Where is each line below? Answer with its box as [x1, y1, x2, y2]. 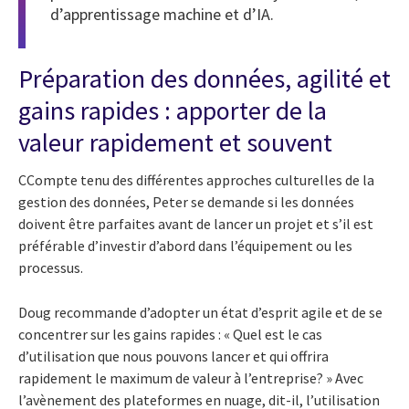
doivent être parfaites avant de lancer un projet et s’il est [18, 215, 373, 234]
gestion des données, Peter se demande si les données [18, 193, 354, 212]
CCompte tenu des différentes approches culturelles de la [18, 171, 374, 190]
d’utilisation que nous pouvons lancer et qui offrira [18, 347, 329, 366]
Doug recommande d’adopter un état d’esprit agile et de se [18, 303, 383, 322]
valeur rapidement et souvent [18, 126, 332, 160]
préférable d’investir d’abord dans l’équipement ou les [18, 236, 352, 256]
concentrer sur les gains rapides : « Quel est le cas [18, 325, 322, 344]
